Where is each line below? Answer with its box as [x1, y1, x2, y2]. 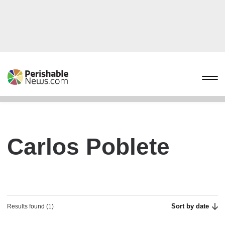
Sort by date [171, 202, 209, 210]
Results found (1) [7, 203, 54, 210]
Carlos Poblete [7, 134, 170, 160]
